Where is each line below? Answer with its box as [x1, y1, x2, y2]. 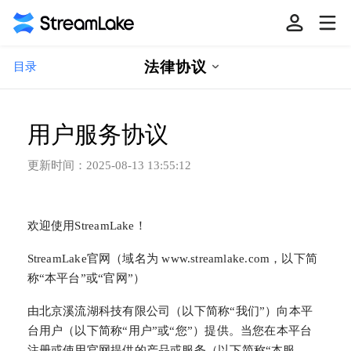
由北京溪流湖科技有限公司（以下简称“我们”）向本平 [27, 305, 313, 318]
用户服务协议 [27, 121, 168, 149]
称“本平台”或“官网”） [27, 272, 146, 285]
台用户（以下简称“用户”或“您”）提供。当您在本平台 [27, 324, 313, 338]
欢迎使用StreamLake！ [27, 219, 147, 232]
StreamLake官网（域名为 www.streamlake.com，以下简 [27, 252, 318, 266]
